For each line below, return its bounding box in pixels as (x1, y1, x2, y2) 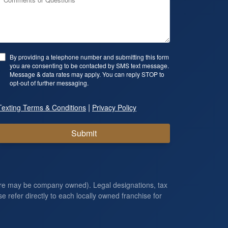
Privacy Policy (92, 102, 136, 112)
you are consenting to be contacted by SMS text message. (10, 61, 169, 70)
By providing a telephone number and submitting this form (10, 52, 169, 61)
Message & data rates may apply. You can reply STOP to (10, 70, 164, 78)
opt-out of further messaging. (10, 78, 89, 87)
